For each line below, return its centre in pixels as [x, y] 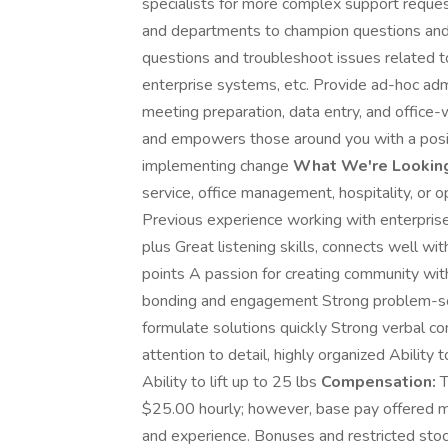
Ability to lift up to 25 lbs [231, 382]
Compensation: [378, 382]
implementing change [217, 166]
